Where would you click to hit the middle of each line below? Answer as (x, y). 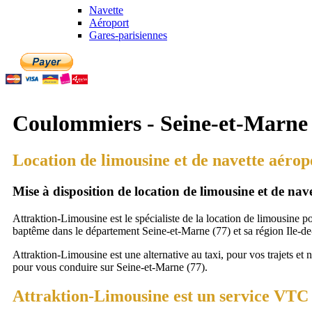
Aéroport (109, 23)
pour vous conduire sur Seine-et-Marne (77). (110, 267)
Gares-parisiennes (128, 36)
